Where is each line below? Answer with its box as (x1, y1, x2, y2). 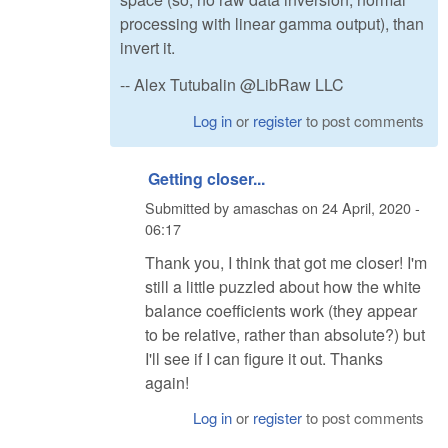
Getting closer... (148, 166, 265, 190)
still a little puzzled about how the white (145, 274, 421, 298)
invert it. (120, 36, 175, 60)
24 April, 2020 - (322, 197, 420, 219)
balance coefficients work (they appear (145, 298, 417, 322)
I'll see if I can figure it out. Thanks (145, 346, 383, 370)
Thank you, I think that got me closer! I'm (145, 250, 427, 274)
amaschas (233, 197, 298, 219)
